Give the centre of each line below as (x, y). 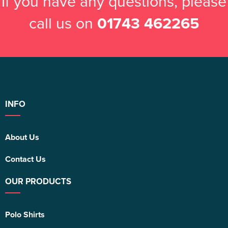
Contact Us (25, 159)
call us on (63, 23)
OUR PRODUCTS (38, 181)
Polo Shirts (25, 215)
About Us (22, 137)
